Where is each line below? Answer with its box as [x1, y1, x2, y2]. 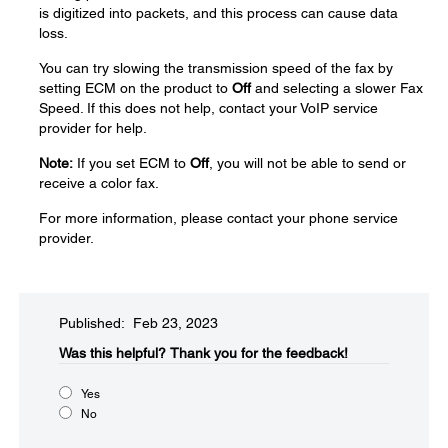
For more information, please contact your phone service [39, 210, 398, 226]
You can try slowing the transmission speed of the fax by [39, 60, 393, 76]
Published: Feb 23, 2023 [59, 315, 218, 331]
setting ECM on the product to [39, 80, 232, 96]
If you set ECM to [73, 155, 190, 171]
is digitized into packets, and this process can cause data [39, 5, 398, 21]
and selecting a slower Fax [251, 80, 423, 96]
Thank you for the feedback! [170, 345, 348, 361]
